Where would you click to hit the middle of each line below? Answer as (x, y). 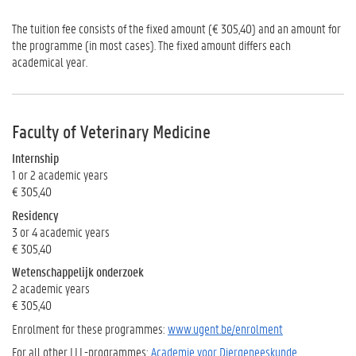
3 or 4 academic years (61, 231)
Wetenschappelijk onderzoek (78, 271)
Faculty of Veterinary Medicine (111, 132)
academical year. (50, 62)
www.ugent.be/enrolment (225, 328)
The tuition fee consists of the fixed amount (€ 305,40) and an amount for (176, 28)
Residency (35, 215)
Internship (35, 158)
